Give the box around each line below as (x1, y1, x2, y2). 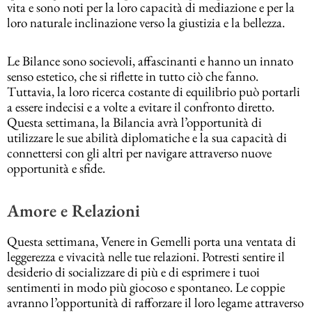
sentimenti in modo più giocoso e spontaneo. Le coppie (7, 278, 285, 296)
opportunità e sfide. (7, 159, 105, 178)
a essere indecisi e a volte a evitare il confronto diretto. (7, 98, 274, 116)
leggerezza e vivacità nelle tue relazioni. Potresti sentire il (7, 247, 285, 265)
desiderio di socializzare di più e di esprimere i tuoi (7, 263, 260, 281)
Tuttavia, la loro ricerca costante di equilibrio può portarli (7, 83, 300, 101)
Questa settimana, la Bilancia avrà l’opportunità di (7, 114, 262, 132)
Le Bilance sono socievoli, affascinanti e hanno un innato (7, 52, 293, 70)
